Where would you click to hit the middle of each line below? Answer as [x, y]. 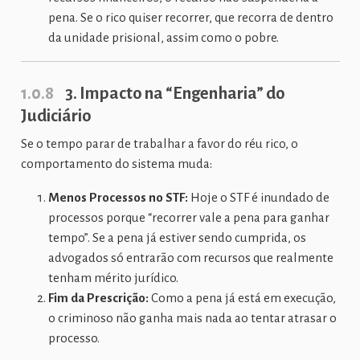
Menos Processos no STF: [118, 198]
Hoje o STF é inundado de [258, 198]
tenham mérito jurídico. [113, 278]
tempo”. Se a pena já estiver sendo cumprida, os [177, 238]
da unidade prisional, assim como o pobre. [163, 38]
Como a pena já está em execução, [242, 298]
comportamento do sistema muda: [116, 164]
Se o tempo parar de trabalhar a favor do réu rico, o [159, 144]
